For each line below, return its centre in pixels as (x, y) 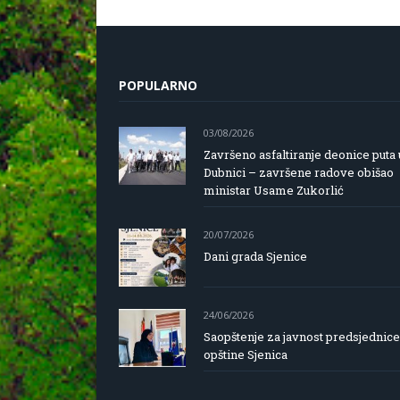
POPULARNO (158, 85)
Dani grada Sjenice (255, 256)
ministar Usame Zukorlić (274, 190)
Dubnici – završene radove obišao (299, 172)
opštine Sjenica (246, 354)
